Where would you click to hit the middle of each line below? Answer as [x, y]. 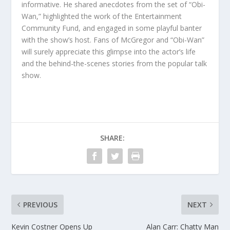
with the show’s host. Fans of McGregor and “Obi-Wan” [113, 40]
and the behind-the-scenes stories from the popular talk [114, 64]
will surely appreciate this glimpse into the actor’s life [109, 52]
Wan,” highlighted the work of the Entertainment [102, 16]
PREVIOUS [41, 205]
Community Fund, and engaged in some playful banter [112, 28]
